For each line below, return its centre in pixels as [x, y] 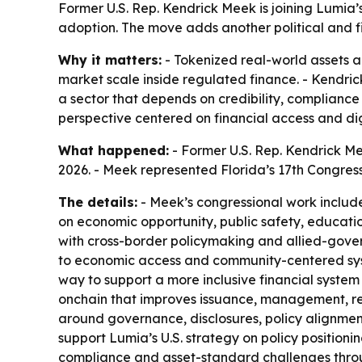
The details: [98, 202]
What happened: [114, 150]
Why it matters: [110, 59]
